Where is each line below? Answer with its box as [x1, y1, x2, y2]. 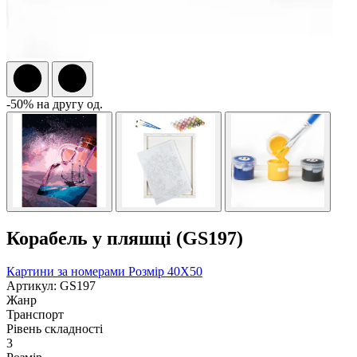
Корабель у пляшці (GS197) [6, 227, 243, 249]
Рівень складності [6, 322, 103, 336]
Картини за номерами [6, 265, 128, 279]
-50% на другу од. [6, 96, 103, 111]
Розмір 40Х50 [128, 265, 202, 279]
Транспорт [6, 308, 64, 322]
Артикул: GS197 [6, 279, 96, 293]
